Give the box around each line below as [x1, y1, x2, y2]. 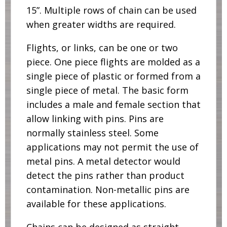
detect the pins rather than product [26, 169, 184, 182]
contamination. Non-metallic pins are [26, 183, 190, 196]
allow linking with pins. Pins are [26, 112, 164, 125]
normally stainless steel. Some [26, 127, 159, 139]
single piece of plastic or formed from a [26, 70, 201, 83]
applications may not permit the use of [26, 141, 199, 154]
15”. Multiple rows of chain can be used [26, 4, 197, 17]
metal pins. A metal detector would [26, 155, 180, 168]
